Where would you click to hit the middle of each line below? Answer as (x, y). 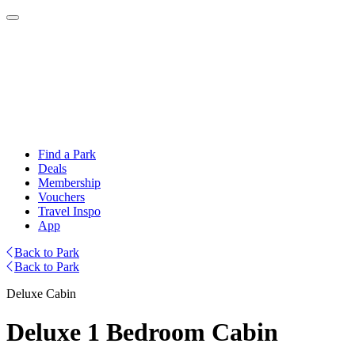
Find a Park (67, 154)
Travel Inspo (69, 211)
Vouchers (61, 197)
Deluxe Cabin (41, 294)
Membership (69, 183)
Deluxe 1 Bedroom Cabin (142, 332)
